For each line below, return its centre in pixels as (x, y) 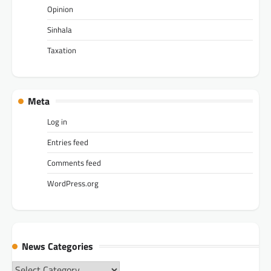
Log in (57, 121)
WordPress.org (73, 183)
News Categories (57, 246)
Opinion (60, 9)
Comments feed (74, 162)
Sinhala (60, 30)
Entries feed (68, 142)
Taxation (62, 51)
